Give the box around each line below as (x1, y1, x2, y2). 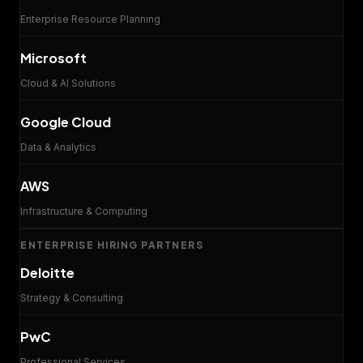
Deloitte (20, 264, 75, 282)
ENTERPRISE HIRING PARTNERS (20, 239, 203, 252)
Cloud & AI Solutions (20, 77, 116, 90)
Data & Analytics (20, 141, 96, 154)
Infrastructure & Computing (20, 205, 147, 218)
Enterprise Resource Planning (20, 13, 160, 26)
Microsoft (20, 49, 87, 67)
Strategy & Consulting (20, 292, 123, 305)
